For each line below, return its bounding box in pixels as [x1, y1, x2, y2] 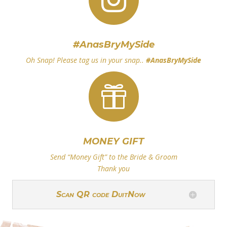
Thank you [97, 163, 130, 173]
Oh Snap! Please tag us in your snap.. [26, 55, 146, 65]
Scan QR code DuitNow [56, 189, 145, 199]
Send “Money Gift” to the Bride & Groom [50, 152, 177, 162]
